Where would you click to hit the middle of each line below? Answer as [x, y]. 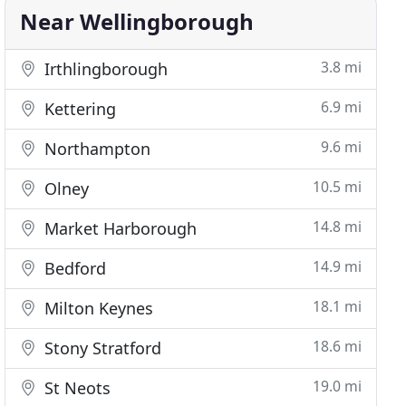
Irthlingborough [104, 69]
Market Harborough [119, 228]
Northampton [96, 149]
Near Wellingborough [137, 21]
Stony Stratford [101, 348]
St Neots [76, 388]
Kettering [78, 109]
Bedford [73, 268]
